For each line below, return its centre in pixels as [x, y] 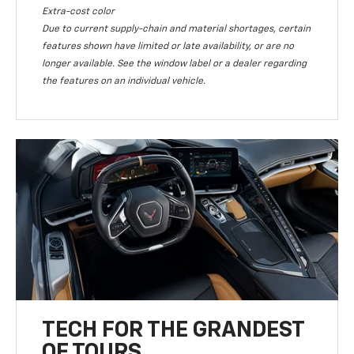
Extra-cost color [79, 12]
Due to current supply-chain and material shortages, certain [177, 30]
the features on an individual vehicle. [124, 82]
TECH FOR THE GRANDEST [173, 331]
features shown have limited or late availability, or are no [168, 47]
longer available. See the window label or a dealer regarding [175, 64]
